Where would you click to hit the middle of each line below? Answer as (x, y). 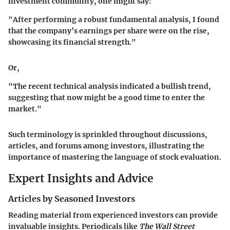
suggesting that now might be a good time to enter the (107, 98)
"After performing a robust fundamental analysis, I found (114, 20)
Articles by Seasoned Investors (72, 198)
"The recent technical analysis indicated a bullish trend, (110, 87)
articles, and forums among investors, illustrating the (106, 146)
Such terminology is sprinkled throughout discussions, (108, 135)
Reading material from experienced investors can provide (113, 215)
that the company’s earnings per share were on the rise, (109, 31)
